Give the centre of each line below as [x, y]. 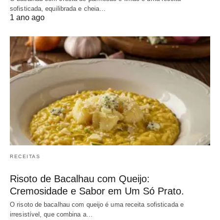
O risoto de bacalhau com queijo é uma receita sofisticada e [97, 204]
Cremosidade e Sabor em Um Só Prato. [97, 191]
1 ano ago [27, 18]
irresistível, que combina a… [51, 214]
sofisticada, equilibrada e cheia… [58, 9]
